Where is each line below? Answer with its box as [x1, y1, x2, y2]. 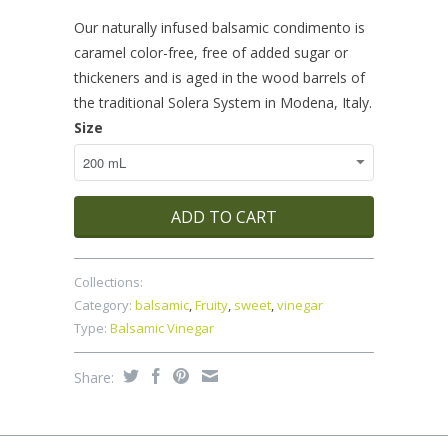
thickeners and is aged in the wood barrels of [74, 67, 365, 87]
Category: [74, 295, 132, 314]
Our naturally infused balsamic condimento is [74, 17, 365, 37]
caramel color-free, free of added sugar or [74, 42, 348, 62]
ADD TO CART [171, 205, 277, 228]
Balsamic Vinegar [110, 318, 214, 337]
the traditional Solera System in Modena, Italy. [74, 92, 372, 112]
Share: [74, 367, 118, 387]
